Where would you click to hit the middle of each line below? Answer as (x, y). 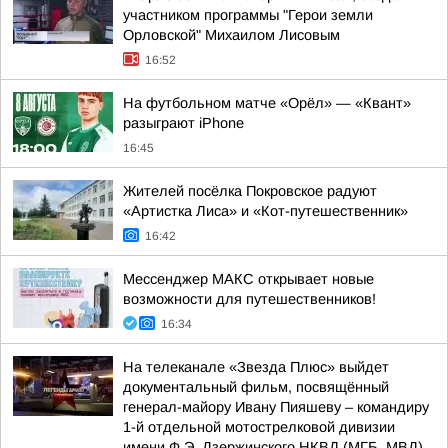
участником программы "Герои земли (248, 15)
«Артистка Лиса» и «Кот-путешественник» (265, 211)
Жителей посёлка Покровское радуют (250, 191)
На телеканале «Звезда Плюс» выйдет (256, 367)
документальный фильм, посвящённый (256, 387)
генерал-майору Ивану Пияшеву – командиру (276, 407)
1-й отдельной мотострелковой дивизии (259, 427)
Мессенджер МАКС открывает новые (248, 279)
